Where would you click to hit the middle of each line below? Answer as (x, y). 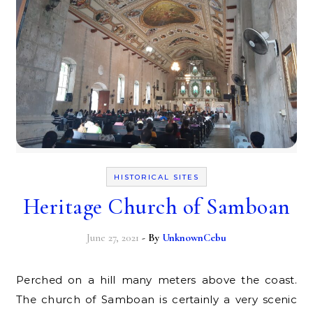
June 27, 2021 (113, 237)
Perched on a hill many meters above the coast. (20, 279)
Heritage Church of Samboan (156, 206)
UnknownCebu (194, 237)
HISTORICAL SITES (156, 177)
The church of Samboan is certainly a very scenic (156, 299)
